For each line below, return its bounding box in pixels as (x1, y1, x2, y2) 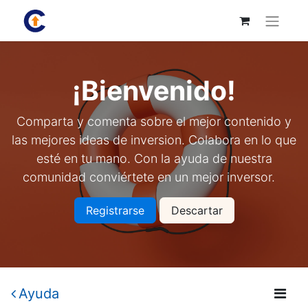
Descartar (170, 203, 223, 217)
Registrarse (85, 203, 144, 217)
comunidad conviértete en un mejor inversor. (23, 169, 285, 184)
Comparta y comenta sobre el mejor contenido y (16, 113, 291, 129)
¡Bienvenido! (72, 74, 236, 107)
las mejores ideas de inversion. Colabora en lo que (12, 132, 296, 147)
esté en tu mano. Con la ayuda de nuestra (36, 151, 272, 166)
